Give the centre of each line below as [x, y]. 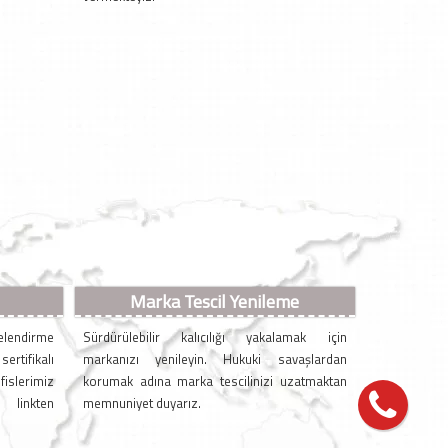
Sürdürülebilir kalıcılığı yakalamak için [214, 337]
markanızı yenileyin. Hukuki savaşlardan [214, 359]
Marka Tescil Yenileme [215, 302]
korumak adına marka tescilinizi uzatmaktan [214, 381]
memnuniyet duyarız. [141, 403]
